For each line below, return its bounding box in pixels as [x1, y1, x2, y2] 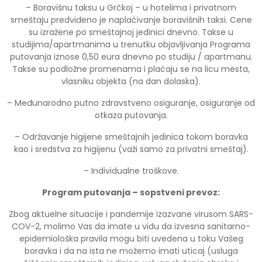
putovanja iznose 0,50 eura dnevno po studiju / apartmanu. [9, 50, 253, 63]
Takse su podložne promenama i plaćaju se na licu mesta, [12, 63, 250, 75]
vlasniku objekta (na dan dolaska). [61, 75, 201, 87]
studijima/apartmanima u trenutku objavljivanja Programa [12, 38, 250, 50]
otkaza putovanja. [94, 109, 168, 121]
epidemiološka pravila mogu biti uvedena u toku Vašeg [19, 232, 243, 244]
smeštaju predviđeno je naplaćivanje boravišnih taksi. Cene [10, 13, 252, 26]
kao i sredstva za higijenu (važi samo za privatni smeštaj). [13, 143, 249, 155]
